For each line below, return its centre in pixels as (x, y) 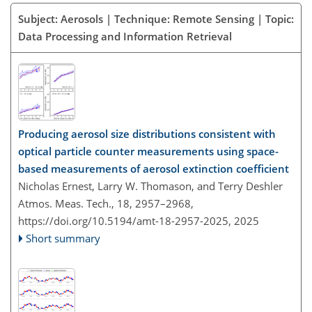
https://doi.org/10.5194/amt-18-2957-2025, (125, 221)
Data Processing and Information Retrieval (125, 36)
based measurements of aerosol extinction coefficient (154, 169)
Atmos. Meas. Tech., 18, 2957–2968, (106, 204)
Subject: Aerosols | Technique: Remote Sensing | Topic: (156, 18)
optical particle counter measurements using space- (148, 151)
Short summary (63, 239)
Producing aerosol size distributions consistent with (147, 134)
